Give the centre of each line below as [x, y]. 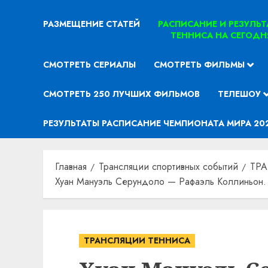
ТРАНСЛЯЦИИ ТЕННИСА [137, 240]
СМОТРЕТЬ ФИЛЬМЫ [199, 65]
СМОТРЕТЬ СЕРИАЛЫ [89, 65]
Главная [71, 167]
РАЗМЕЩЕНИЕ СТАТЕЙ [92, 24]
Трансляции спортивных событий [168, 167]
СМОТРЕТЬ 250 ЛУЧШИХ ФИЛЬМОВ [121, 94]
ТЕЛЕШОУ [239, 94]
